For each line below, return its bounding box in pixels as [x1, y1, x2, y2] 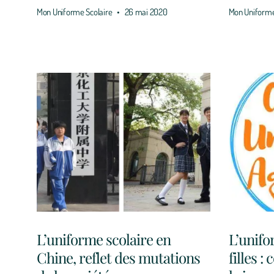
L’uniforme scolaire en [37, 229, 171, 249]
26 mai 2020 [122, 6, 168, 18]
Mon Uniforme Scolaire [37, 6, 114, 18]
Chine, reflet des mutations [37, 247, 201, 267]
